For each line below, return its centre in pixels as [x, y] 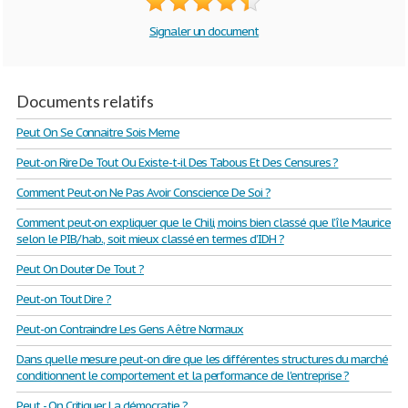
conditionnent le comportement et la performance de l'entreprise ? [183, 376]
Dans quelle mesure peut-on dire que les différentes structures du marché [203, 360]
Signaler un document [204, 32]
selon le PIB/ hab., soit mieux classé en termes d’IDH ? [150, 240]
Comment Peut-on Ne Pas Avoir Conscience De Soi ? [144, 193]
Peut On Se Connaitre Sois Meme [98, 133]
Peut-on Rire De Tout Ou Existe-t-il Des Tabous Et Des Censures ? [178, 163]
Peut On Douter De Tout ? [81, 270]
